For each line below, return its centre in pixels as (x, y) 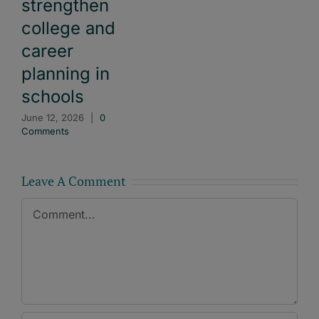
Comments (45, 131)
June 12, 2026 (53, 117)
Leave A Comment (74, 181)
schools (53, 97)
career (47, 51)
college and (68, 28)
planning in (66, 74)
